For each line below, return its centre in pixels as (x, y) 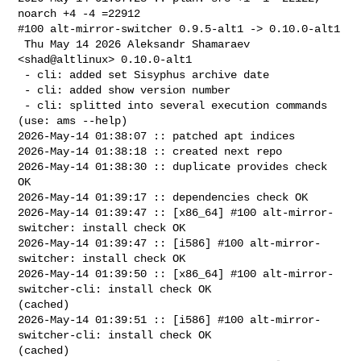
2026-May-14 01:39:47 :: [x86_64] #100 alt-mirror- (176, 212)
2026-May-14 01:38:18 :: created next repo (150, 151)
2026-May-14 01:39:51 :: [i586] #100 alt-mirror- (170, 320)
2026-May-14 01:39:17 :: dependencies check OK (163, 197)
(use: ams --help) (73, 120)
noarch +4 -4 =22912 (79, 13)
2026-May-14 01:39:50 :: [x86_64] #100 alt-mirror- (176, 274)
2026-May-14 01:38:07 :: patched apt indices (157, 136)
